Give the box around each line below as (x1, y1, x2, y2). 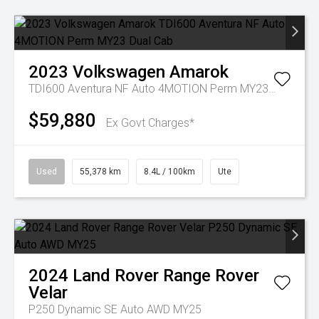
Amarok (169, 62, 229, 82)
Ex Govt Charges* (106, 116, 194, 130)
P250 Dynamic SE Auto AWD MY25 (28, 303, 202, 316)
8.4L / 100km (144, 167, 195, 177)
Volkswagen (73, 62, 165, 82)
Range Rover (163, 266, 259, 286)
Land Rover (73, 266, 159, 286)
